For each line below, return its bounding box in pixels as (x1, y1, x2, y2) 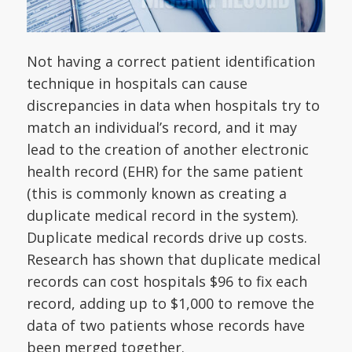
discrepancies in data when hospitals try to (26, 95, 320, 115)
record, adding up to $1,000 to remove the (26, 293, 314, 313)
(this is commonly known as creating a (26, 183, 287, 203)
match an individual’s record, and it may (26, 117, 297, 137)
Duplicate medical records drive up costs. (26, 227, 307, 247)
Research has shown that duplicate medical (26, 249, 321, 269)
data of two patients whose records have (26, 315, 305, 335)
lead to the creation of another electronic (26, 139, 309, 159)
